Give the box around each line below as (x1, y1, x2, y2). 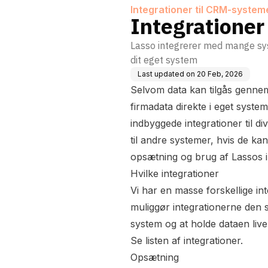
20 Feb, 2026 (197, 69, 243, 78)
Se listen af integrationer (130, 234, 240, 246)
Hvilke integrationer (130, 167, 219, 179)
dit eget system (130, 54, 197, 66)
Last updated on (138, 69, 195, 78)
